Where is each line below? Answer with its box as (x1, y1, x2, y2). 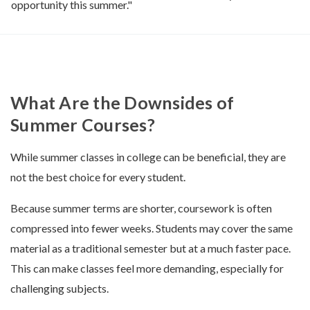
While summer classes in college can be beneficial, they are (10, 150, 286, 164)
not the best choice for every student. (10, 170, 185, 184)
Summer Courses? (10, 114, 155, 136)
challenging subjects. (10, 282, 109, 295)
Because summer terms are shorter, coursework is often (10, 201, 272, 215)
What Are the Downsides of (10, 92, 235, 113)
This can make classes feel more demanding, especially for (10, 262, 284, 275)
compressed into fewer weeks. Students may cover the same (10, 221, 293, 235)
